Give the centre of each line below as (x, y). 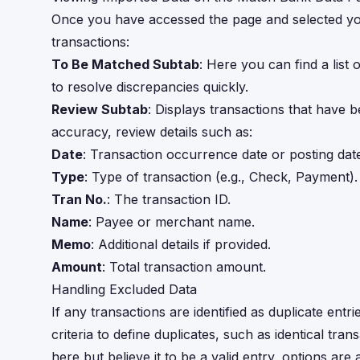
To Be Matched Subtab (125, 64)
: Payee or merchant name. (172, 222)
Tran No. (79, 199)
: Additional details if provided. (181, 244)
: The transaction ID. (169, 199)
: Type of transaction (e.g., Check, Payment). (221, 177)
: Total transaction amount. (184, 267)
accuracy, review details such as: (152, 132)
